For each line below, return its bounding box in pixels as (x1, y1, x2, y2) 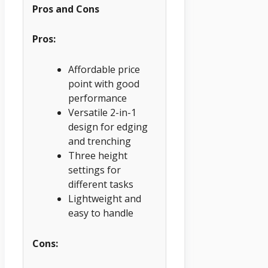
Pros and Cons (32, 2, 99, 16)
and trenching (68, 135, 131, 148)
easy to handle (68, 206, 133, 220)
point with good (68, 77, 139, 91)
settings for (68, 163, 121, 177)
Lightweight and (68, 192, 141, 206)
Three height (68, 149, 127, 163)
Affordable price (68, 63, 140, 77)
